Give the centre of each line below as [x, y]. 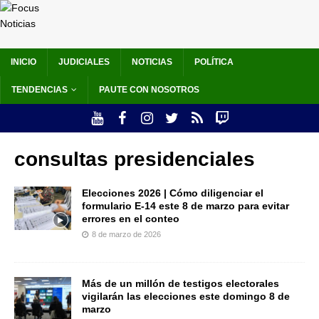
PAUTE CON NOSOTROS [149, 90]
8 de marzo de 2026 [126, 235]
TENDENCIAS [40, 90]
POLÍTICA [214, 62]
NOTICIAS [152, 62]
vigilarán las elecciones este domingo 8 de [186, 297]
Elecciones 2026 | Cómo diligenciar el [173, 193]
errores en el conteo [131, 219]
